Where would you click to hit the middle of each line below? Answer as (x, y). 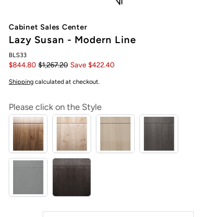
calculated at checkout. (67, 81)
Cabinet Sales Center (48, 27)
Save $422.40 (93, 65)
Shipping (21, 81)
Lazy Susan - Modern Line (72, 39)
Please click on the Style (55, 107)
